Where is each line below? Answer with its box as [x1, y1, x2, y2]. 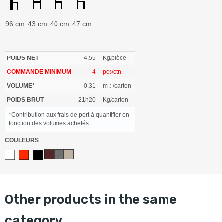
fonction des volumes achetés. [9, 119, 90, 127]
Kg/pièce [103, 54, 126, 61]
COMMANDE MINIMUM [7, 68, 71, 75]
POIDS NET [7, 54, 39, 61]
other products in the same [5, 191, 13, 207]
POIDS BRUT [7, 96, 44, 103]
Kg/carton [103, 96, 128, 103]
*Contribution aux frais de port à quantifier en [9, 111, 129, 118]
